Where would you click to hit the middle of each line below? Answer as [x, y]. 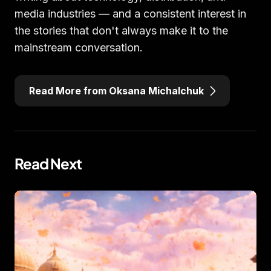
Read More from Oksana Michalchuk [116, 91]
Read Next [48, 163]
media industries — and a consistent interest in [130, 14]
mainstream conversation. [79, 47]
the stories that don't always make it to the [121, 31]
